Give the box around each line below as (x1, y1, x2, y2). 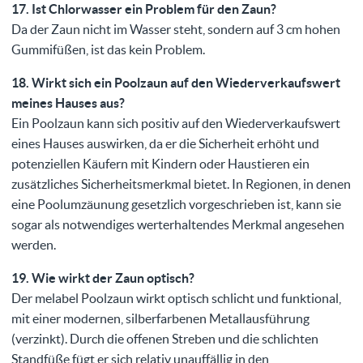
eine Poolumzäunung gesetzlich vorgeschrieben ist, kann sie (11, 197, 341, 212)
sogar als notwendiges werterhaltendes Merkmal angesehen (11, 217, 344, 233)
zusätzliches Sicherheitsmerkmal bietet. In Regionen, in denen (11, 177, 351, 192)
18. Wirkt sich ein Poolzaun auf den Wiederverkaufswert (11, 75, 340, 91)
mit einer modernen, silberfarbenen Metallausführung (11, 311, 310, 327)
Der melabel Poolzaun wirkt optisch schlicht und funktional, (11, 291, 341, 306)
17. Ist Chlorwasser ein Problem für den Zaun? (11, 2, 276, 17)
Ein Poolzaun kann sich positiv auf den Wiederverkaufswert (11, 116, 340, 131)
